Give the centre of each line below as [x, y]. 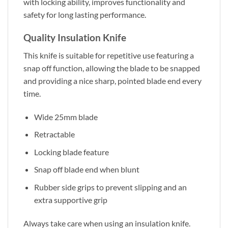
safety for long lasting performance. [85, 15]
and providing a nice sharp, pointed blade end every [112, 80]
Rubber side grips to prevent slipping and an [110, 187]
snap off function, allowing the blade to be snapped [112, 68]
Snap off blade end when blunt [87, 169]
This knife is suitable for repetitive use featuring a [109, 55]
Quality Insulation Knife [75, 38]
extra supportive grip [70, 199]
